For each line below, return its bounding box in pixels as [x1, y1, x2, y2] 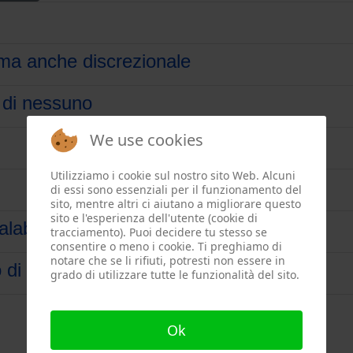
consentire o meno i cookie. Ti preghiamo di [50, 238, 282, 254]
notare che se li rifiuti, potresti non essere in [50, 252, 285, 268]
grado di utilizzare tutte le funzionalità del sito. [50, 266, 299, 282]
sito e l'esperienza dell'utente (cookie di [50, 210, 258, 225]
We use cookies [90, 128, 203, 150]
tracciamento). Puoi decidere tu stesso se [50, 224, 267, 240]
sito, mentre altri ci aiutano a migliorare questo [50, 195, 301, 211]
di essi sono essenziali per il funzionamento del [50, 181, 302, 197]
